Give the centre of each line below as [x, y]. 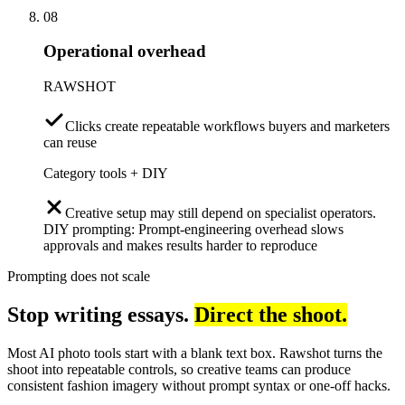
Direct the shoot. [271, 315]
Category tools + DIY [106, 174]
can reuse [70, 143]
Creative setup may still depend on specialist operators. [221, 213]
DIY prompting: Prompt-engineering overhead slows [193, 230]
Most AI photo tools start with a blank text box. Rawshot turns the [195, 353]
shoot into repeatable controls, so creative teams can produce [179, 369]
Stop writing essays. [98, 315]
